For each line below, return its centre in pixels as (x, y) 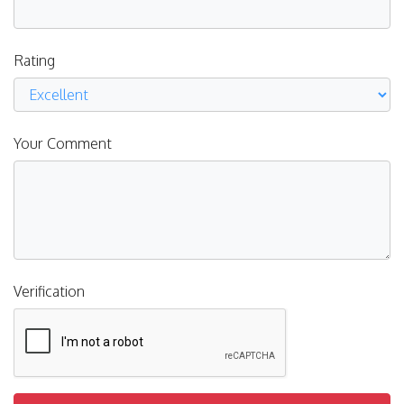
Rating (34, 61)
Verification (49, 292)
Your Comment (63, 144)
